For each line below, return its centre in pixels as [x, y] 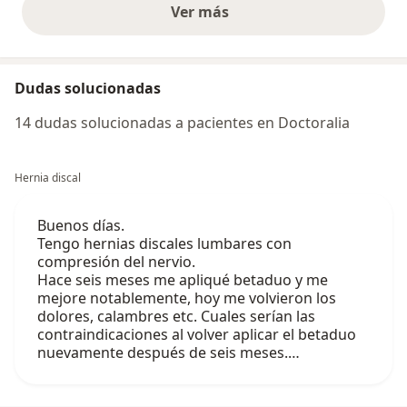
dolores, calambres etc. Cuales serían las [176, 316]
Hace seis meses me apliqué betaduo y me [183, 279]
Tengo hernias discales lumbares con [164, 243]
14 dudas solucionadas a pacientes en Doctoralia [182, 122]
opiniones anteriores [278, 21]
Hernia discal [48, 177]
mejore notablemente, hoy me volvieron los [187, 298]
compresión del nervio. [116, 261]
